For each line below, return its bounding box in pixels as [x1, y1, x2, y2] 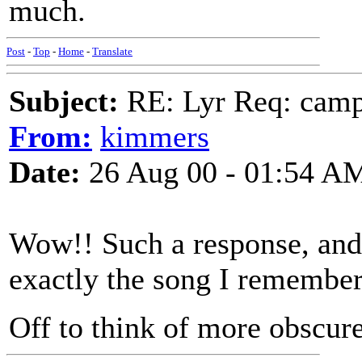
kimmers [100, 120, 209, 154]
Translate [92, 45, 133, 57]
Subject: [9, 84, 119, 118]
